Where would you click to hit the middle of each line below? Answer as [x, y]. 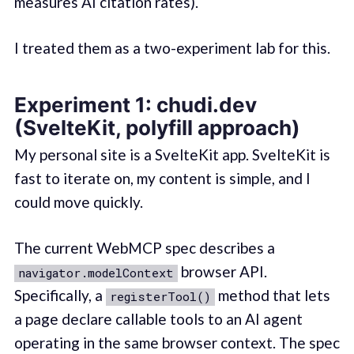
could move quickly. [78, 201]
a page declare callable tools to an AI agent [158, 319]
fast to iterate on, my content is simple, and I [162, 178]
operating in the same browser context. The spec [177, 343]
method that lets [272, 296]
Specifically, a [60, 296]
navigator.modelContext [96, 273]
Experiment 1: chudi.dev [135, 104]
